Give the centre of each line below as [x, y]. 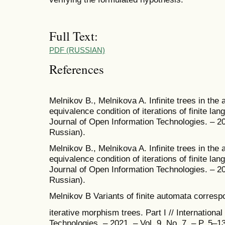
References [77, 69]
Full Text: [74, 36]
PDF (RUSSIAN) [77, 50]
